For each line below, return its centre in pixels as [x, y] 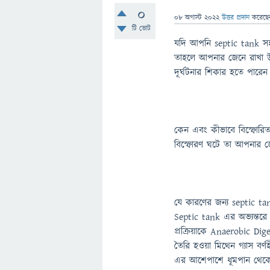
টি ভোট [141, 29]
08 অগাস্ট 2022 [197, 18]
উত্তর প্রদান [236, 18]
